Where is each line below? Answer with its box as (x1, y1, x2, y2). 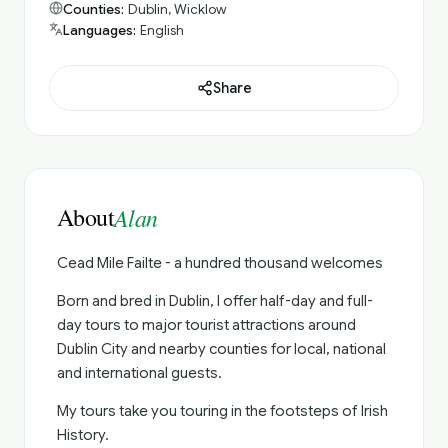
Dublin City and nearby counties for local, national (57, 340, 386, 358)
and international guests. (57, 364, 222, 382)
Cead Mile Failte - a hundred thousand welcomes (57, 254, 383, 272)
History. (57, 426, 109, 444)
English (140, 22, 184, 39)
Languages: (63, 22, 136, 39)
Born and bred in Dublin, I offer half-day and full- (57, 292, 373, 310)
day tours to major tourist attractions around (57, 316, 356, 334)
